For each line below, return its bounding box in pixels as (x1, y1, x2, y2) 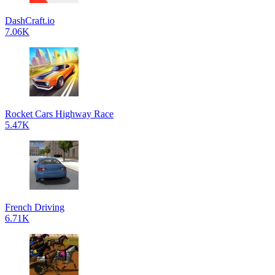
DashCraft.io (5, 15, 55, 26)
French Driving (5, 202, 64, 212)
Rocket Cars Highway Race (5, 109, 114, 119)
